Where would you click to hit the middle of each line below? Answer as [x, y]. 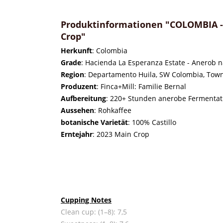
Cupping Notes [86, 200]
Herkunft [76, 51]
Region [72, 74]
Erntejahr [77, 134]
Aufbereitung [83, 98]
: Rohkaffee [113, 110]
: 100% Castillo [152, 122]
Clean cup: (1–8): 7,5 [94, 212]
